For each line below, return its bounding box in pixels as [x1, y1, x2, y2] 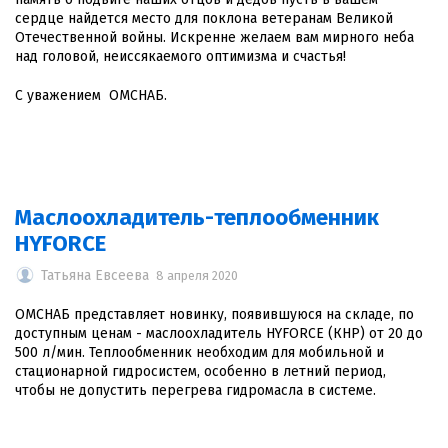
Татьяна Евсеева [41, 267, 149, 284]
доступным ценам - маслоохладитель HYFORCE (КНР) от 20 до [15, 325, 423, 342]
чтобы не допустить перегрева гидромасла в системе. [15, 382, 376, 399]
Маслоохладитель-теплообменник [15, 204, 379, 231]
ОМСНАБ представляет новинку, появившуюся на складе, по [15, 306, 414, 323]
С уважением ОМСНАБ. [15, 87, 167, 104]
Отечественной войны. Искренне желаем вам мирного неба [15, 29, 414, 46]
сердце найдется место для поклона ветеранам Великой [15, 10, 393, 27]
